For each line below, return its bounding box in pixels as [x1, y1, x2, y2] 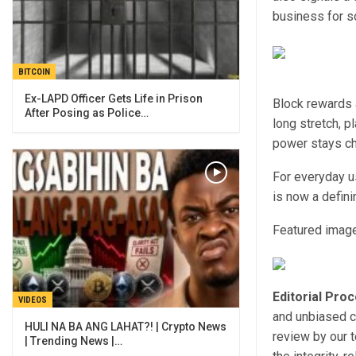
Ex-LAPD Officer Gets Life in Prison [25, 91, 203, 105]
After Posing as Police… [25, 106, 149, 119]
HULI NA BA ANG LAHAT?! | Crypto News [25, 320, 226, 334]
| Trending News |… [25, 335, 122, 348]
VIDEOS [18, 295, 47, 306]
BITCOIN [18, 66, 50, 77]
